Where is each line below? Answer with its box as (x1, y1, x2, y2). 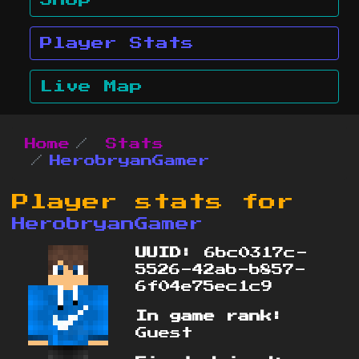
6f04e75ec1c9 (135, 280, 273, 292)
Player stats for (12, 192, 294, 211)
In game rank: (135, 310, 284, 322)
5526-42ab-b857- (135, 264, 307, 276)
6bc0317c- (193, 247, 309, 259)
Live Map (40, 80, 143, 94)
